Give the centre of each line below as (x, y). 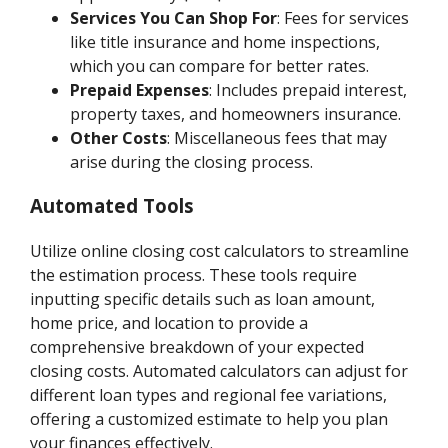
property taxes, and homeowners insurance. (236, 113)
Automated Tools (112, 206)
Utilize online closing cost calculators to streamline (220, 251)
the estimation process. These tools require (194, 275)
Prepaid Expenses (140, 89)
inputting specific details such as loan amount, (203, 299)
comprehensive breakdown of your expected (197, 347)
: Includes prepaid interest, (308, 89)
